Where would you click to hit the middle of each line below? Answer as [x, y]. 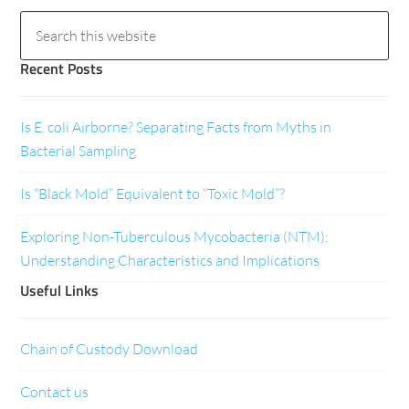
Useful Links [60, 291]
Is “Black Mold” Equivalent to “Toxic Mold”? [153, 194]
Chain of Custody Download [110, 349]
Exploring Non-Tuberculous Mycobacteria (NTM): [175, 237]
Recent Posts [62, 69]
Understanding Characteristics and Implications [170, 261]
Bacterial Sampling [79, 151]
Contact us [55, 392]
